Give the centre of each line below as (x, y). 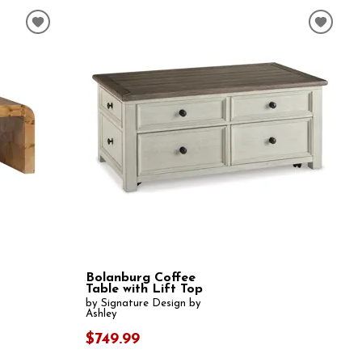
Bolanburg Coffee (140, 278)
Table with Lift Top (144, 289)
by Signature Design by (143, 304)
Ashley (101, 314)
